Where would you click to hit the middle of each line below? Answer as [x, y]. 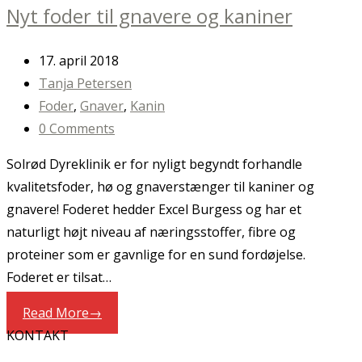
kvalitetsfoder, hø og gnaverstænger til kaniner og [160, 187]
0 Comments [77, 129]
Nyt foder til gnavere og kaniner [149, 16]
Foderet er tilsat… [59, 278]
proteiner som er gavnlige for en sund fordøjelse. [156, 255]
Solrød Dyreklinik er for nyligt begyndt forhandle [154, 164]
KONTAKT [38, 336]
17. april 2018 [79, 61]
